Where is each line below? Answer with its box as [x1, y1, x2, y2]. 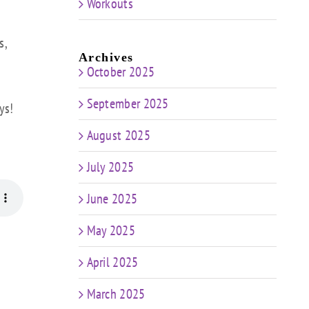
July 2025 [86, 158, 134, 176]
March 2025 [86, 285, 146, 303]
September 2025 [86, 94, 169, 112]
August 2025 [86, 126, 150, 144]
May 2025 [86, 221, 135, 239]
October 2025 [86, 63, 155, 81]
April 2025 [86, 253, 139, 271]
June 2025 [86, 190, 138, 208]
